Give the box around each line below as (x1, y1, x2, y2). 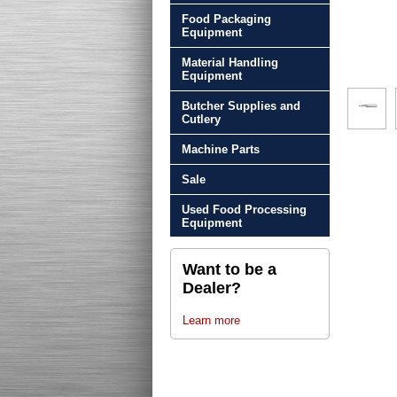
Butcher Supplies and (181, 98, 300, 113)
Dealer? (182, 279, 241, 298)
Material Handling (181, 56, 278, 69)
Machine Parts (181, 142, 260, 156)
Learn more (182, 313, 240, 327)
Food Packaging (181, 12, 271, 27)
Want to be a (182, 261, 276, 279)
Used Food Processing (181, 202, 307, 216)
